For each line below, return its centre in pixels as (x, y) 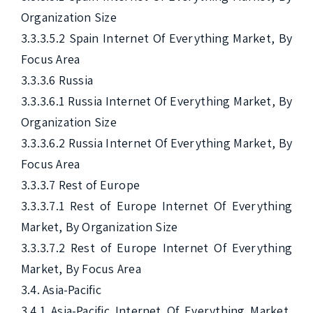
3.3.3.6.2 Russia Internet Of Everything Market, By (156, 143)
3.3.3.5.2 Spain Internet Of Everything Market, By (156, 38)
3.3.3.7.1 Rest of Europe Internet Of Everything (156, 206)
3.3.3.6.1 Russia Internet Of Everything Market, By (156, 101)
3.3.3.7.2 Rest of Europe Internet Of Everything (156, 248)
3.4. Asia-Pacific (61, 290)
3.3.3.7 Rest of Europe (80, 185)
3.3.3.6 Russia (57, 80)
